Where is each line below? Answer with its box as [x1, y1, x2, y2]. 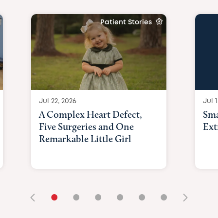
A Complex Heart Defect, [39, 108, 143, 120]
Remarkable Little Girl [39, 132, 132, 145]
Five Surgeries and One [39, 120, 134, 132]
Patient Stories [100, 19, 152, 25]
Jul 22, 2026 [39, 98, 77, 104]
